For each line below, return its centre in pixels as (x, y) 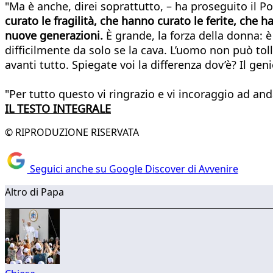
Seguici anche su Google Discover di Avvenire (133, 169)
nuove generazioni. (54, 35)
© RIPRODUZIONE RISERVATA (72, 132)
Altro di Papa (34, 192)
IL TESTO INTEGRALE (58, 108)
